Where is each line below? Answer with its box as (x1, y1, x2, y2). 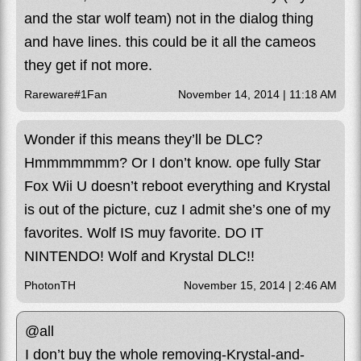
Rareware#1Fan (24, 87, 107, 101)
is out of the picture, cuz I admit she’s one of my (24, 201, 330, 218)
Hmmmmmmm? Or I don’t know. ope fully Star (24, 154, 321, 171)
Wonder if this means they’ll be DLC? (24, 131, 263, 147)
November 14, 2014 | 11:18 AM (178, 87, 337, 101)
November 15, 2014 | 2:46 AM (184, 278, 337, 292)
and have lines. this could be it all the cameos (24, 33, 316, 50)
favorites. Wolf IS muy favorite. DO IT (24, 224, 263, 241)
